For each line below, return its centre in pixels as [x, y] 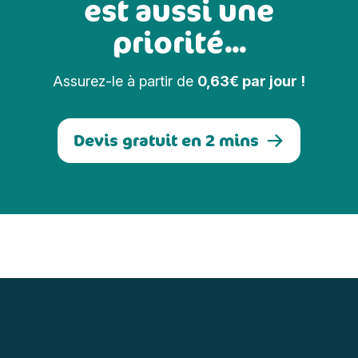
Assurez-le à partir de [125, 81]
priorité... [179, 41]
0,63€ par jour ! [251, 81]
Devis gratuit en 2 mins [166, 140]
